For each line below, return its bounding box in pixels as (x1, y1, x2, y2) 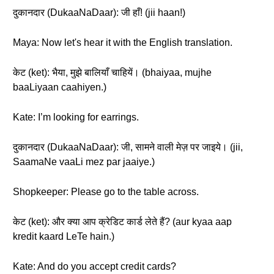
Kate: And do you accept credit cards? (13, 261, 176, 272)
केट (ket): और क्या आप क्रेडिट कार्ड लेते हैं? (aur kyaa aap (13, 217, 232, 227)
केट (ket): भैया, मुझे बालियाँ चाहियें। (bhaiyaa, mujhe (13, 67, 212, 78)
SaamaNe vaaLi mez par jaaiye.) (13, 157, 155, 167)
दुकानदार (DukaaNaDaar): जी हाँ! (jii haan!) (13, 7, 185, 18)
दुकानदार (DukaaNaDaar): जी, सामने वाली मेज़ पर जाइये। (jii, (13, 142, 243, 152)
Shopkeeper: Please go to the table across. (13, 187, 199, 197)
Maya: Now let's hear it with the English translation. (13, 37, 232, 48)
